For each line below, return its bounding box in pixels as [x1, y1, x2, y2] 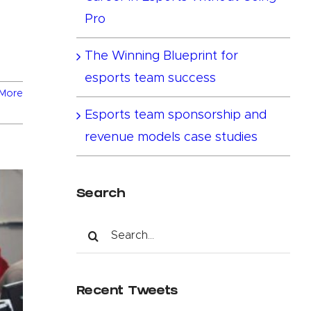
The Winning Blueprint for [84, 49, 238, 62]
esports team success [84, 72, 216, 85]
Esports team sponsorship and [84, 108, 267, 121]
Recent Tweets [76, 285, 178, 299]
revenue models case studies [84, 131, 258, 144]
